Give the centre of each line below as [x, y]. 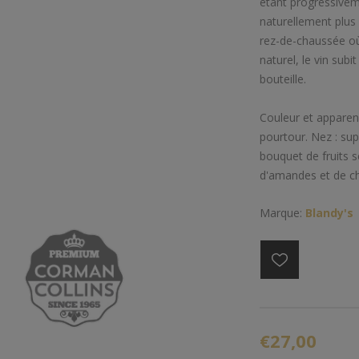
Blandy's [329, 213]
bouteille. [283, 79]
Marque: [281, 213]
